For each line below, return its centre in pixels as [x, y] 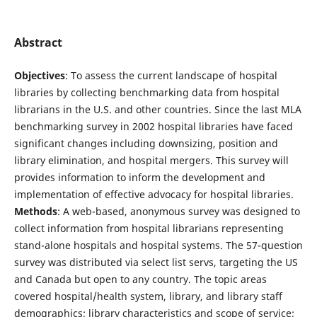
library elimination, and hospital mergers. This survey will [151, 161]
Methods [35, 212]
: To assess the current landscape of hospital [171, 76]
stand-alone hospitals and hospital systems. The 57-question [158, 246]
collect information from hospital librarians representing [149, 229]
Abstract [38, 43]
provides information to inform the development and [139, 178]
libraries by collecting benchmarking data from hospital [146, 93]
